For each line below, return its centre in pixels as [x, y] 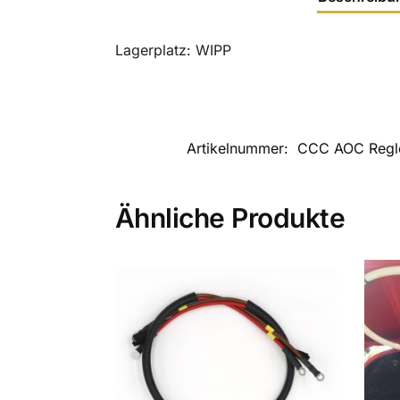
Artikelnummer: [239, 149]
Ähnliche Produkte [230, 218]
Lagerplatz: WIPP [173, 50]
